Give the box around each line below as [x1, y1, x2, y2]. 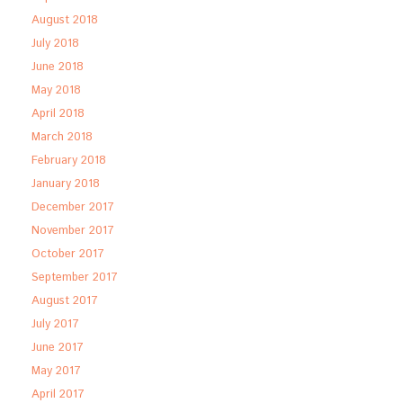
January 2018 [31, 175, 100, 193]
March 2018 [31, 129, 93, 146]
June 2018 [31, 58, 84, 76]
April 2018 [31, 105, 85, 122]
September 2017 [31, 269, 118, 286]
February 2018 [31, 152, 106, 169]
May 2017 [31, 363, 81, 380]
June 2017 [31, 339, 84, 356]
